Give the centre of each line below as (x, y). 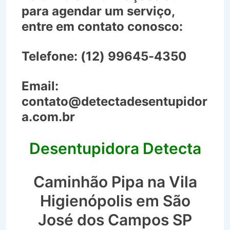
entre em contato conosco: (102, 26)
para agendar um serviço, (98, 11)
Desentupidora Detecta (115, 148)
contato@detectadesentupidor (114, 101)
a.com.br (48, 117)
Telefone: (50, 56)
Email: (40, 86)
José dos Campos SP (115, 219)
